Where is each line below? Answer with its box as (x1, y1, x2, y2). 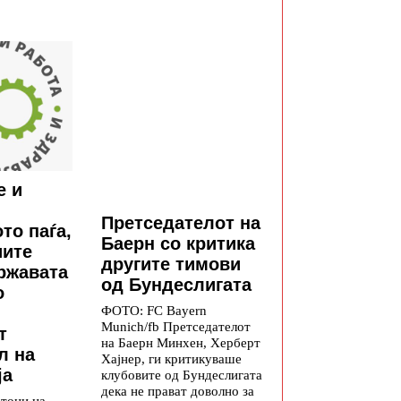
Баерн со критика (101, 233, 255, 253)
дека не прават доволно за (101, 382, 254, 398)
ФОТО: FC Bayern (101, 302, 207, 318)
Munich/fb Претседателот (101, 318, 251, 334)
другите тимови (101, 253, 241, 274)
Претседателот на (101, 212, 260, 233)
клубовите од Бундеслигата (101, 366, 262, 382)
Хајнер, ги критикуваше (101, 350, 242, 366)
